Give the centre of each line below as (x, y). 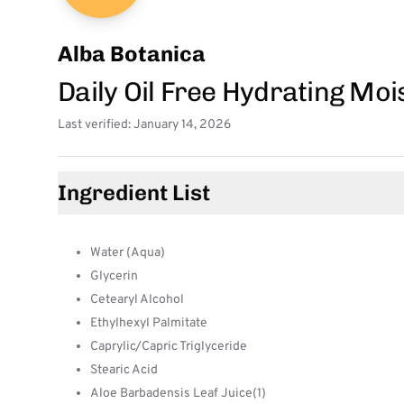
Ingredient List (134, 193)
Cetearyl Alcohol (137, 300)
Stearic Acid (124, 370)
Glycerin (114, 276)
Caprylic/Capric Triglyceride (169, 347)
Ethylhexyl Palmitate (149, 323)
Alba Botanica (132, 54)
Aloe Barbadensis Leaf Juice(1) (178, 394)
